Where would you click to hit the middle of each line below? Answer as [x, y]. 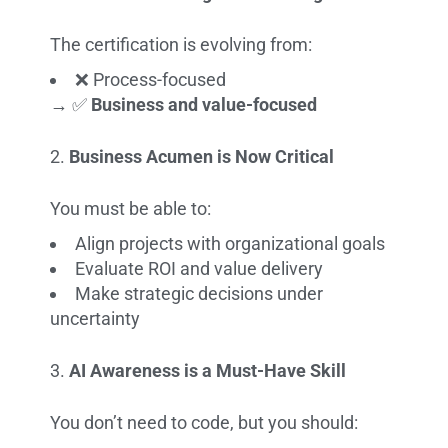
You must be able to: [131, 208]
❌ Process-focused [151, 79]
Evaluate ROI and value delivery [199, 268]
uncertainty [95, 318]
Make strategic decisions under [199, 293]
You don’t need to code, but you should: [204, 422]
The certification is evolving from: [181, 44]
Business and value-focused [204, 104]
